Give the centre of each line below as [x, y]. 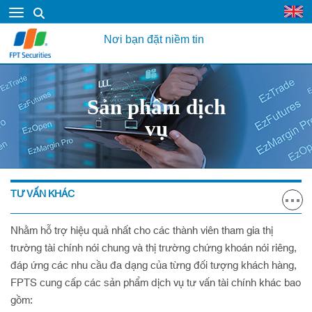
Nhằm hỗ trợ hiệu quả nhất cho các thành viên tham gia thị [142, 231]
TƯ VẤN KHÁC [42, 194]
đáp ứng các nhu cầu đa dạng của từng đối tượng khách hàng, [154, 266]
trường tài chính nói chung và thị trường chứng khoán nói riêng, [154, 248]
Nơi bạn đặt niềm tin [154, 39]
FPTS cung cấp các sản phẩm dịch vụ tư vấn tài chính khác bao [156, 283]
